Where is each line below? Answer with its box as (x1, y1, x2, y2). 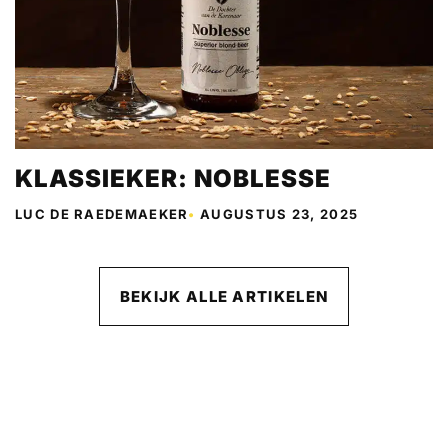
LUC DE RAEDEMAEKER (15, 206, 189, 222)
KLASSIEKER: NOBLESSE (15, 164, 331, 193)
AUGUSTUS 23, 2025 (200, 206, 359, 222)
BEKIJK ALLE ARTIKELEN (119, 287, 329, 306)
